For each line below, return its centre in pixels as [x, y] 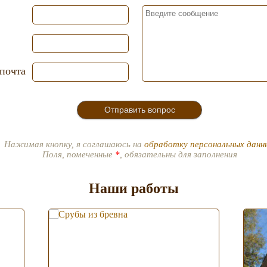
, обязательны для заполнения [178, 154]
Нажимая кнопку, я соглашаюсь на [74, 144]
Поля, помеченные [78, 154]
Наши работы [133, 189]
